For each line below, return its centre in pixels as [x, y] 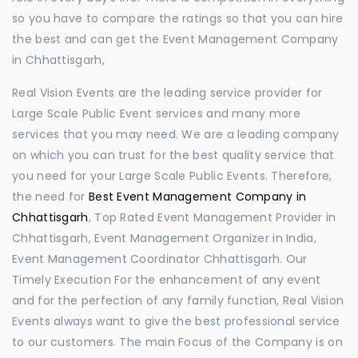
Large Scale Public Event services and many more [157, 113]
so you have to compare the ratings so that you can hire [178, 18]
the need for [50, 197]
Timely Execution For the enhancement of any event [167, 280]
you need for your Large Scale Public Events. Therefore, [172, 176]
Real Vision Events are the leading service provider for [167, 93]
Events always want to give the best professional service [176, 321]
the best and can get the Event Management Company [175, 39]
